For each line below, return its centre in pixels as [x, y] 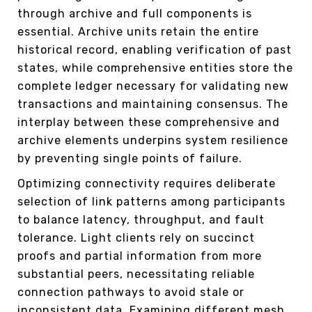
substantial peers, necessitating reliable [136, 274]
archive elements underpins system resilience [153, 140]
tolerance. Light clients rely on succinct [136, 237]
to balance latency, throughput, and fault [141, 219]
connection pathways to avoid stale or [131, 292]
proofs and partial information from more [140, 256]
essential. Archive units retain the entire [138, 31]
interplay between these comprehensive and [149, 122]
